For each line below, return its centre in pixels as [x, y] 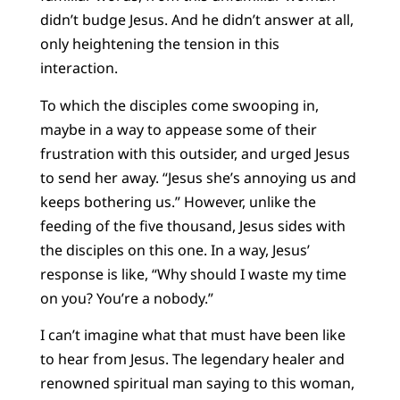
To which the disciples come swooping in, [179, 105]
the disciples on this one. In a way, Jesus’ [175, 250]
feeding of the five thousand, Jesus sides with [192, 225]
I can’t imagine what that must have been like [192, 334]
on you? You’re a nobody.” [126, 298]
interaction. [79, 68]
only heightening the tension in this [159, 44]
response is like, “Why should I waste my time [193, 274]
